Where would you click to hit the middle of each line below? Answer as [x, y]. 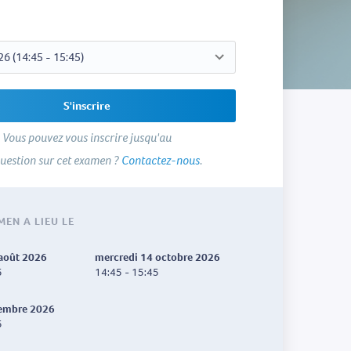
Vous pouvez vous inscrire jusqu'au [87, 138]
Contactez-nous [160, 161]
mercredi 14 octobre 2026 [157, 258]
